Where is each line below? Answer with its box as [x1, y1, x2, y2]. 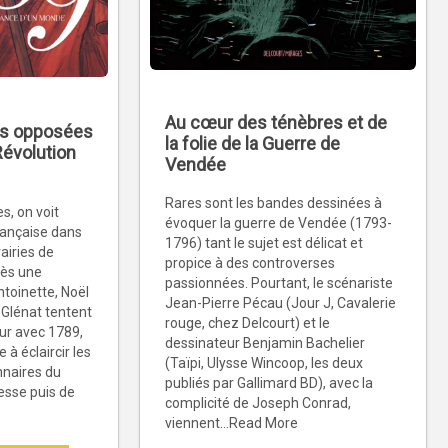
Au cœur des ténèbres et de [165, 112, 387, 134]
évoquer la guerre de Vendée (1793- [165, 215, 392, 232]
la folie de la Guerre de [165, 133, 340, 155]
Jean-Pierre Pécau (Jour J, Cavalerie [165, 295, 396, 312]
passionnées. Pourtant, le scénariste [165, 275, 393, 292]
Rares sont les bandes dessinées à [165, 195, 382, 212]
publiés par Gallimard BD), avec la [165, 375, 373, 392]
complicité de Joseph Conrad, [165, 395, 351, 412]
